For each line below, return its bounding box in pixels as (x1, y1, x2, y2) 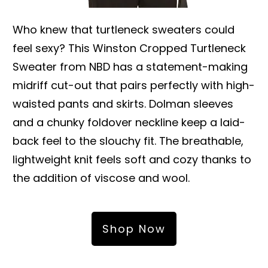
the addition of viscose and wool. (13, 170, 190, 185)
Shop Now (102, 221, 166, 236)
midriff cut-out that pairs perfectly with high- (13, 77, 255, 93)
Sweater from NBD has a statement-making (13, 59, 248, 74)
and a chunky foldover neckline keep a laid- (13, 114, 245, 130)
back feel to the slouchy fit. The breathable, (13, 133, 243, 148)
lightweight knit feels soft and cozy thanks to (13, 151, 251, 167)
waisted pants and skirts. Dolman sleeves (13, 96, 233, 111)
